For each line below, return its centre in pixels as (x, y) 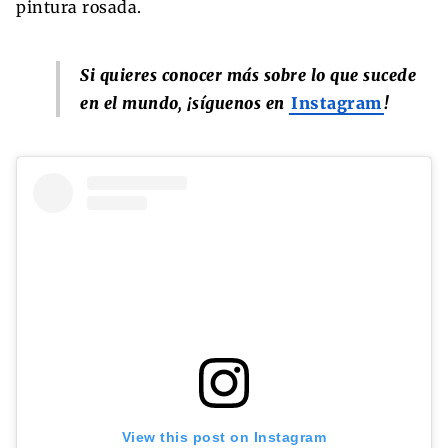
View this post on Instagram (224, 436)
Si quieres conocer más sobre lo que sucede (248, 74)
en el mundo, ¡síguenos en (184, 102)
